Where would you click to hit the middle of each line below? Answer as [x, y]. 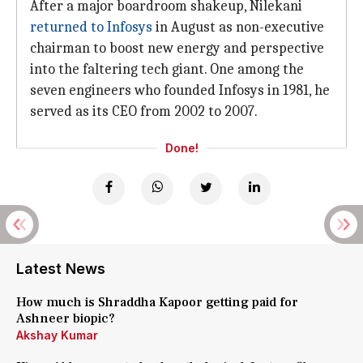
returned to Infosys [91, 27]
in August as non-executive [238, 27]
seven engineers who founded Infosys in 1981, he [180, 90]
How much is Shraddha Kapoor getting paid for [157, 302]
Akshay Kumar [57, 335]
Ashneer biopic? [66, 318]
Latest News [61, 269]
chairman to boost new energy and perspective [177, 48]
